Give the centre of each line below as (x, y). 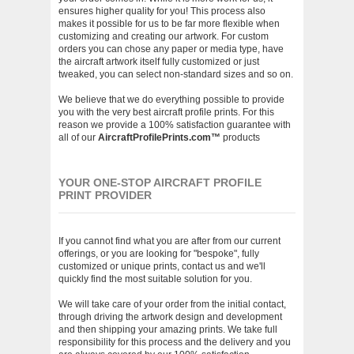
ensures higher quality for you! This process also (162, 11)
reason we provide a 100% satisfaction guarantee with (175, 125)
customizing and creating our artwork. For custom (164, 36)
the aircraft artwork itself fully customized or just (159, 62)
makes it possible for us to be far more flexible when (169, 24)
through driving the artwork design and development (170, 317)
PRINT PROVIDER (105, 195)
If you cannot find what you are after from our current (169, 241)
